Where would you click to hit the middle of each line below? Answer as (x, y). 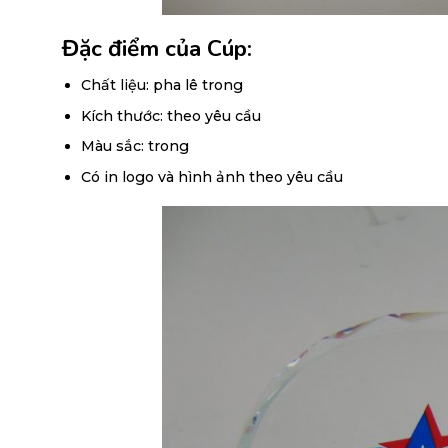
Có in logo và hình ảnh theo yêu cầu (211, 176)
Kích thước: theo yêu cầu (170, 115)
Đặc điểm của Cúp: (160, 48)
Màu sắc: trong (134, 146)
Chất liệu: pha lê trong (161, 85)
